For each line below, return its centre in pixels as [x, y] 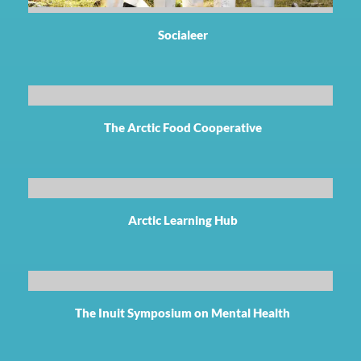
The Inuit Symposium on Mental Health [183, 312]
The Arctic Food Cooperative [183, 127]
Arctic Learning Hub [183, 220]
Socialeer [183, 34]
